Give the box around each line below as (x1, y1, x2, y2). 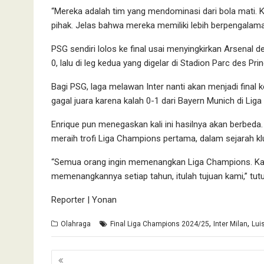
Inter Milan (213, 219, 247, 228)
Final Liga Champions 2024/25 (110, 219, 209, 228)
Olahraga (61, 219, 91, 228)
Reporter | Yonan (51, 194, 117, 205)
